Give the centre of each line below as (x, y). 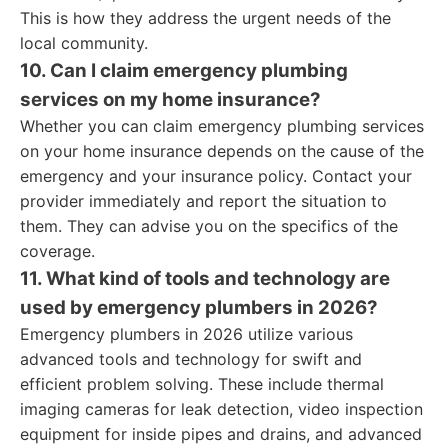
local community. (84, 43)
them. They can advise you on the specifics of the (209, 226)
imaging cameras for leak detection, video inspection (221, 409)
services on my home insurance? (170, 99)
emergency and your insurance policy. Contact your (216, 176)
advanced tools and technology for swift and (191, 359)
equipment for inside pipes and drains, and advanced (221, 434)
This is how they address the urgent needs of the (205, 18)
